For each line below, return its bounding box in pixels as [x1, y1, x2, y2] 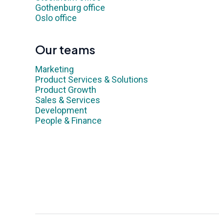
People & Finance [35, 115, 102, 126]
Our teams [35, 42, 95, 57]
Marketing [35, 64, 74, 74]
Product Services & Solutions [35, 74, 148, 85]
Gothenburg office [35, 2, 105, 13]
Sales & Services [35, 95, 100, 105]
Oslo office [35, 13, 77, 23]
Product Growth [35, 85, 96, 95]
